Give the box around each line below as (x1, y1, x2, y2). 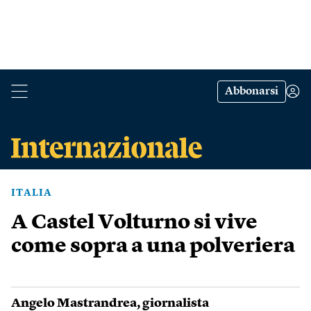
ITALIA (11, 188, 52, 198)
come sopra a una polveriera (11, 236, 295, 257)
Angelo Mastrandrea (11, 297, 137, 310)
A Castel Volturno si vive (11, 212, 258, 233)
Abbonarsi (225, 86, 278, 97)
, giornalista (137, 297, 209, 310)
